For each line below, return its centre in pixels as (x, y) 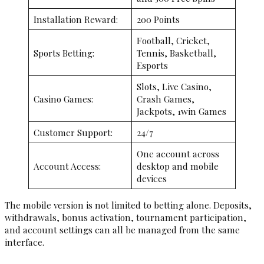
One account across (178, 154)
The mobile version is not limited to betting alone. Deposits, (128, 204)
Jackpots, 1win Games (181, 111)
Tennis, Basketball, (176, 53)
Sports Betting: (64, 53)
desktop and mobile (177, 166)
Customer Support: (73, 133)
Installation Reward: (75, 19)
